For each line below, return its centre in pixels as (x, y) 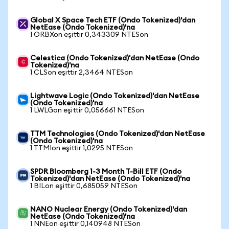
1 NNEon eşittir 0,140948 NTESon (85, 224)
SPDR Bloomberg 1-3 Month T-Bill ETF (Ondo (106, 172)
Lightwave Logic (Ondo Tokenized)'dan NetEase (115, 96)
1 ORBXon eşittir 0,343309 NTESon (89, 35)
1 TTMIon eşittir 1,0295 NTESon (82, 148)
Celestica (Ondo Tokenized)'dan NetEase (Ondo (115, 58)
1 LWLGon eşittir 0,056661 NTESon (87, 110)
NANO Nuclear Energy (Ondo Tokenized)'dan (109, 210)
